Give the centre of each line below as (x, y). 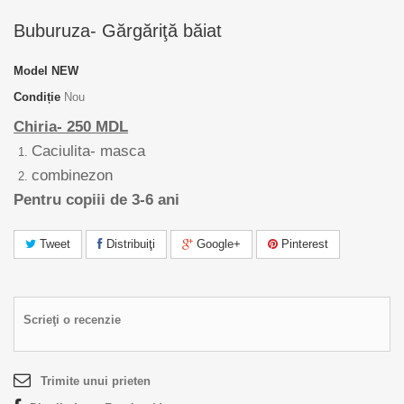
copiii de (96, 199)
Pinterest (303, 243)
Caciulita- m (72, 151)
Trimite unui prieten (96, 381)
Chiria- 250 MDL (71, 126)
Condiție (37, 96)
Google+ (217, 243)
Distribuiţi (129, 243)
